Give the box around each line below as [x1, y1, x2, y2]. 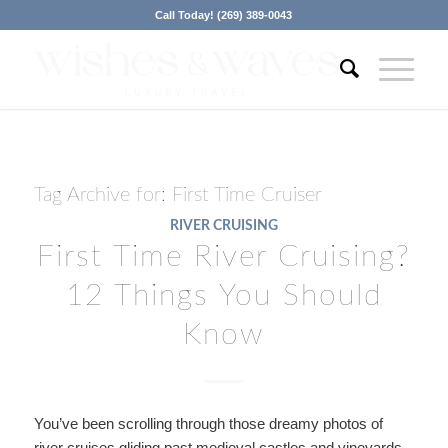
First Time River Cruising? [36, 242, 411, 272]
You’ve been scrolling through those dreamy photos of [33, 414, 383, 432]
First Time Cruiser [171, 185, 322, 205]
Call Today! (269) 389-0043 [155, 9, 293, 21]
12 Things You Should [65, 281, 382, 311]
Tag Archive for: [33, 185, 172, 205]
